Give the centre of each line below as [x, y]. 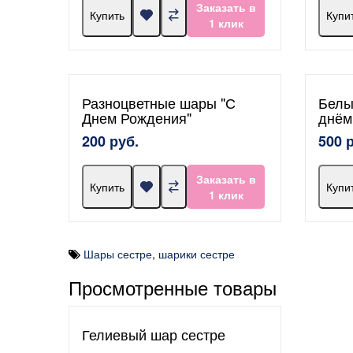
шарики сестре [197, 254]
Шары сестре [118, 254]
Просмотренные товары [173, 287]
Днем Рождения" [137, 117]
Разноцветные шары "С [159, 102]
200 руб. [110, 141]
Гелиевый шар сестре [154, 334]
